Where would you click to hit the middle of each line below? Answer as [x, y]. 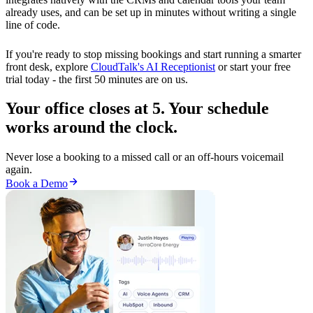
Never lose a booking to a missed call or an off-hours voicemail [145, 157]
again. [19, 170]
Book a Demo [37, 184]
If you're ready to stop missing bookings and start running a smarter [153, 54]
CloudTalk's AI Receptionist [153, 66]
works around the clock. [92, 128]
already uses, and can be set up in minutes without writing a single [151, 12]
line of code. [33, 24]
